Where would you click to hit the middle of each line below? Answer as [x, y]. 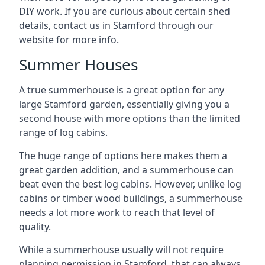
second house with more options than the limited [130, 118]
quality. [35, 226]
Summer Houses [78, 64]
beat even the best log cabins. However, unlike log [130, 184]
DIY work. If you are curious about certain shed [125, 11]
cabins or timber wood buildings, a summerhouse [131, 198]
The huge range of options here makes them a [123, 155]
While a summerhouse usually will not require [121, 249]
